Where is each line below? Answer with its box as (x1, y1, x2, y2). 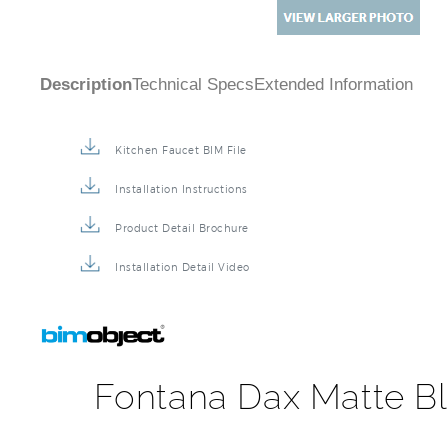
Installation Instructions (115, 188, 248, 200)
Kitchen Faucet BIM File (115, 149, 247, 161)
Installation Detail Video (115, 266, 250, 278)
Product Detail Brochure (115, 227, 249, 239)
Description (40, 80, 132, 99)
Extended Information (254, 80, 413, 99)
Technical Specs (132, 80, 254, 99)
